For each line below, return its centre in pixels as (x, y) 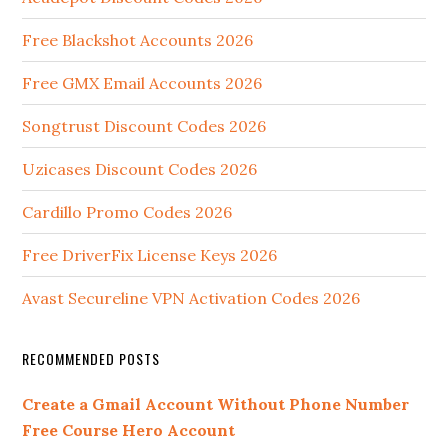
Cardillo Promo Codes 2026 (127, 212)
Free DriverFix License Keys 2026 (150, 255)
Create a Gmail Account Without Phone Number (216, 404)
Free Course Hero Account (129, 430)
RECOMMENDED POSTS (91, 359)
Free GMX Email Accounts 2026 (142, 83)
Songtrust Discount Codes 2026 (144, 126)
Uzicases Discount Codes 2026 (140, 169)
